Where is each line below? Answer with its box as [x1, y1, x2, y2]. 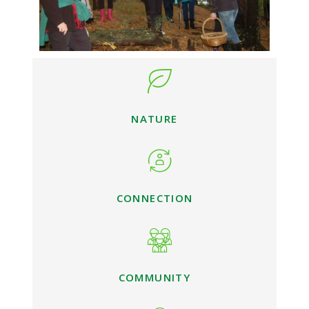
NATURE [131, 111, 178, 126]
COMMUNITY [118, 270, 191, 284]
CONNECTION [116, 190, 193, 205]
